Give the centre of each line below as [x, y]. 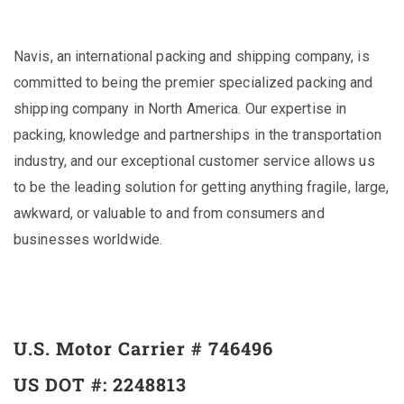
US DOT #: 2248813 [100, 384]
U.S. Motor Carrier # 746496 [143, 348]
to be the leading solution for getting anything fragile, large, [202, 187]
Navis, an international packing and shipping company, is [192, 56]
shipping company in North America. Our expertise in [180, 109]
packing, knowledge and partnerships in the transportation [197, 135]
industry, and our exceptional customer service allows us [194, 161]
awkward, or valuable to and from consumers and [169, 213]
